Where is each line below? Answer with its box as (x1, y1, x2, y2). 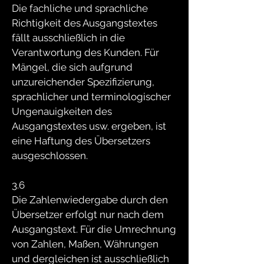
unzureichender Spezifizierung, (12, 76, 154, 88)
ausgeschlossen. (12, 150, 88, 161)
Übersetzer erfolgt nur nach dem (12, 209, 164, 220)
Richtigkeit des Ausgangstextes (12, 17, 157, 29)
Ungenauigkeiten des (12, 105, 112, 117)
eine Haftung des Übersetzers (12, 135, 150, 147)
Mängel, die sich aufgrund (12, 61, 133, 73)
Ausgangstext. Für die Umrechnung (12, 223, 176, 235)
